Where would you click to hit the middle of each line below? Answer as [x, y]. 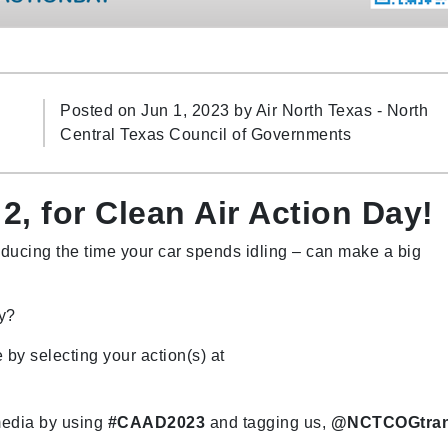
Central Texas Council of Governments [206, 134]
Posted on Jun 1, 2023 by [158, 110]
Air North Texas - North [342, 110]
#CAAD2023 [156, 422]
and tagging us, [268, 422]
